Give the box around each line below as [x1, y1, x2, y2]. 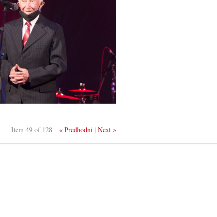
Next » [98, 124, 117, 134]
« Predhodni [59, 124, 93, 134]
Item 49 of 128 [11, 124, 53, 134]
